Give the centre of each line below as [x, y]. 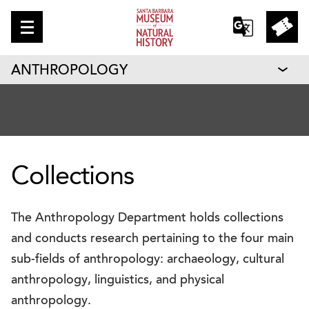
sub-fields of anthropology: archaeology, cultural [148, 260]
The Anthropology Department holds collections [147, 219]
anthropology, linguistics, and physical [118, 281]
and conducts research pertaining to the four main [152, 239]
